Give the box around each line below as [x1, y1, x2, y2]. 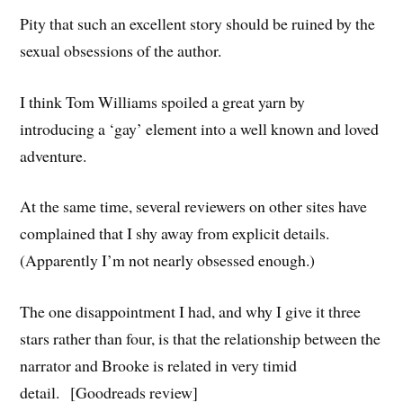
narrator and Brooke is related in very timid [20, 354, 298, 377]
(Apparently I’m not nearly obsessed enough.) [20, 249, 316, 272]
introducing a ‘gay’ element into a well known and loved [20, 117, 380, 139]
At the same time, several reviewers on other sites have [20, 195, 368, 218]
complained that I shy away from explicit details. [20, 222, 330, 245]
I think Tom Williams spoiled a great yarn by [20, 90, 306, 112]
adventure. [20, 144, 87, 166]
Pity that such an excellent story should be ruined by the [20, 12, 376, 34]
